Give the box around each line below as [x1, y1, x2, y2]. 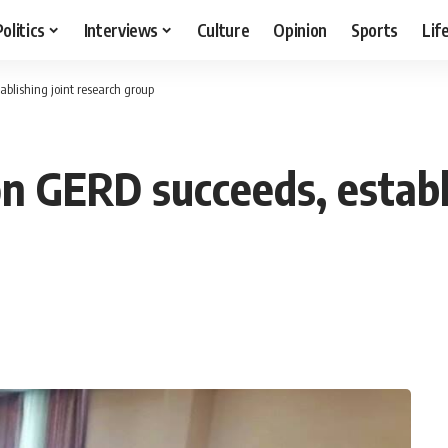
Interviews [83, 18, 159, 41]
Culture [196, 18, 250, 41]
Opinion [273, 18, 328, 41]
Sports [351, 18, 399, 41]
